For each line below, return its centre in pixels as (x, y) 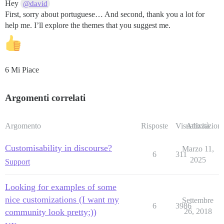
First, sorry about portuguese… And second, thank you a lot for (105, 14)
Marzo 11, (198, 148)
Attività (198, 125)
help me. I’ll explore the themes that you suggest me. (88, 25)
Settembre (198, 200)
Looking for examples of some (61, 187)
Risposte (154, 125)
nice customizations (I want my (62, 199)
